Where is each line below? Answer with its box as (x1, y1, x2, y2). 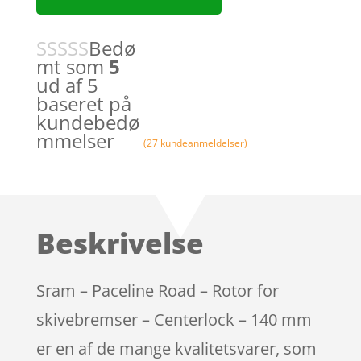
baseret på (35, 89, 131, 117)
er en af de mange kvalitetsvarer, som (35, 337, 317, 359)
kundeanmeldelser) (158, 135, 248, 150)
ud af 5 (35, 71, 98, 98)
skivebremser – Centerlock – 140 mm (35, 308, 312, 330)
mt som (35, 52, 109, 80)
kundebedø (35, 108, 139, 135)
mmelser (35, 127, 114, 154)
